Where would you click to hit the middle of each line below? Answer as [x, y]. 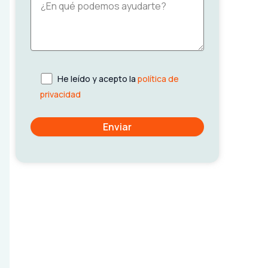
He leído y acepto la [98, 79]
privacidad [60, 94]
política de [159, 79]
